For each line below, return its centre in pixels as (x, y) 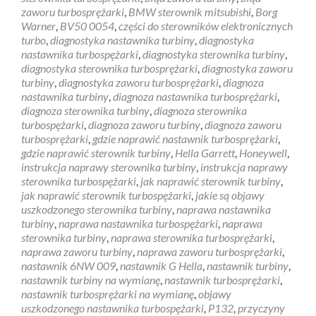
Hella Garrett (205, 152)
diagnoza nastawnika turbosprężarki (195, 96)
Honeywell (263, 152)
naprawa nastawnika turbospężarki (138, 223)
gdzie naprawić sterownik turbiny (96, 152)
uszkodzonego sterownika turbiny (97, 209)
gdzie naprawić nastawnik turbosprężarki (185, 138)
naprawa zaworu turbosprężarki (209, 251)
